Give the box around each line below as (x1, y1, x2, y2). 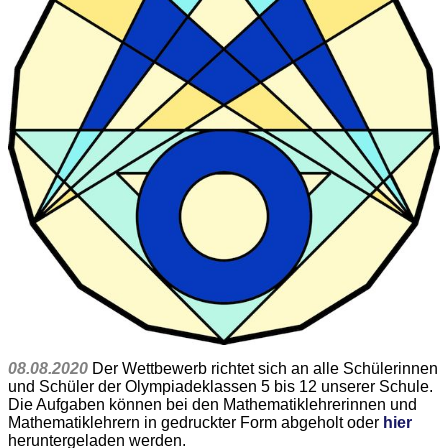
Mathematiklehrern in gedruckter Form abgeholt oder (8, 414, 383, 432)
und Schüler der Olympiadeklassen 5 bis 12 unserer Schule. (8, 378, 433, 396)
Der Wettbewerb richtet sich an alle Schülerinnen (92, 360, 438, 378)
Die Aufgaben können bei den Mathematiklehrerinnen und (8, 396, 417, 414)
